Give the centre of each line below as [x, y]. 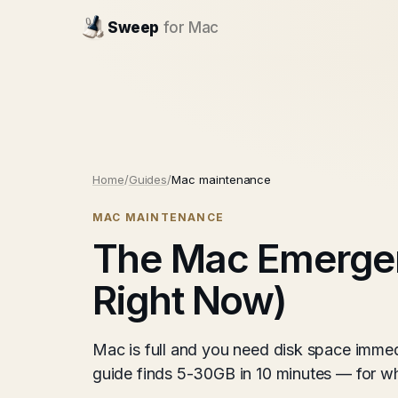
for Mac [191, 28]
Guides [148, 179]
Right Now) [190, 300]
